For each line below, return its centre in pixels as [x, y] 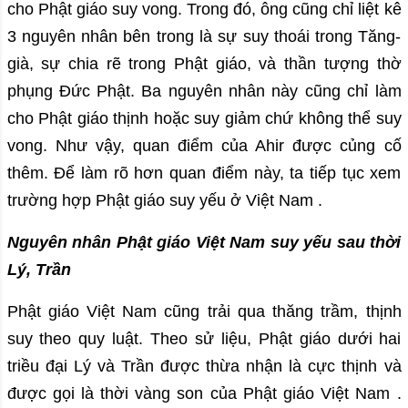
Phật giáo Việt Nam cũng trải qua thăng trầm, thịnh [204, 312]
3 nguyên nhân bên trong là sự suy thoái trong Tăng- [204, 37]
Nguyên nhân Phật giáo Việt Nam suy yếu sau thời [204, 243]
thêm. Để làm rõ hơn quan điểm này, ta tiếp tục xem [204, 173]
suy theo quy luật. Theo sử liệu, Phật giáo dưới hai [204, 339]
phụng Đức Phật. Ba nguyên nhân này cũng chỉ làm [204, 92]
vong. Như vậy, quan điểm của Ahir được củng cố [204, 146]
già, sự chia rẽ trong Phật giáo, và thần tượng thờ [204, 64]
